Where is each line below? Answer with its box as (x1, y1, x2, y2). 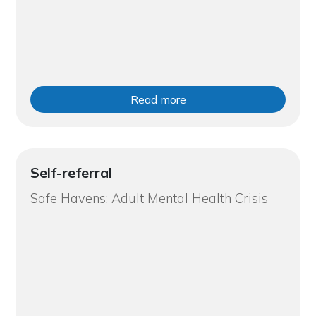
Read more (130, 92, 186, 107)
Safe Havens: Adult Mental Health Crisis (30, 190, 268, 207)
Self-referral (30, 163, 112, 181)
